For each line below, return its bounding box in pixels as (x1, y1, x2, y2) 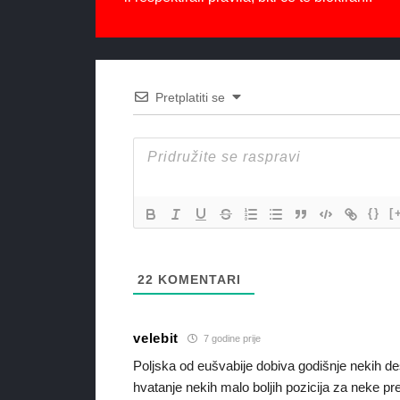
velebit (133, 329, 179, 346)
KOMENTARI (154, 272, 242, 287)
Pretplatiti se (155, 90, 226, 105)
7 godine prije (201, 332, 262, 344)
